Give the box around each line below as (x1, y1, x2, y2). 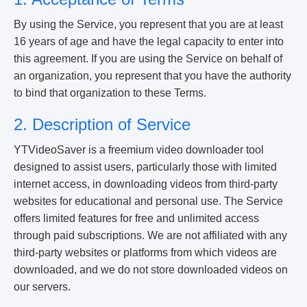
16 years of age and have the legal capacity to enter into (14, 36, 284, 47)
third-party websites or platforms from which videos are (14, 247, 277, 258)
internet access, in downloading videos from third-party (14, 178, 278, 190)
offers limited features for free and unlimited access (14, 212, 259, 224)
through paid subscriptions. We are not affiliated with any (14, 230, 287, 241)
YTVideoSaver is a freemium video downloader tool (14, 144, 264, 156)
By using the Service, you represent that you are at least (14, 19, 283, 30)
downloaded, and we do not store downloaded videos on (14, 264, 288, 275)
